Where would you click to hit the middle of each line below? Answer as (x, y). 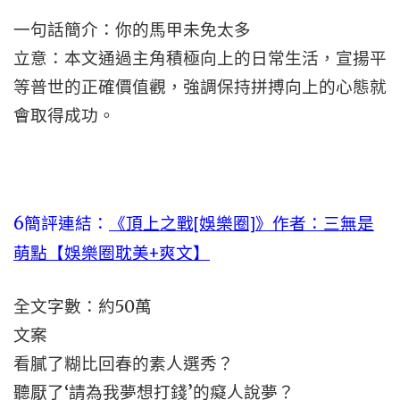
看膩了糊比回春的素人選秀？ (124, 364)
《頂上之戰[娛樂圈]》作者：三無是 (242, 223)
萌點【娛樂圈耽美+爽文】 (112, 253)
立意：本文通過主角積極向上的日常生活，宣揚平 (200, 58)
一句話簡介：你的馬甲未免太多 (132, 30)
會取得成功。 (64, 116)
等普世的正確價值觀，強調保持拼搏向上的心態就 (200, 87)
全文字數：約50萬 (83, 307)
